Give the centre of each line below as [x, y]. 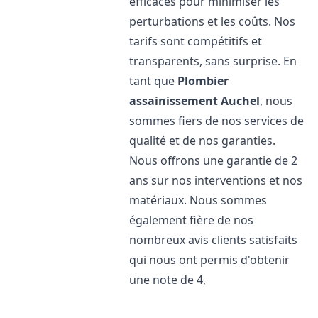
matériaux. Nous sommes [198, 200]
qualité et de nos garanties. [203, 141]
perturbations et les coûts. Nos [213, 21]
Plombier [203, 81]
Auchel [241, 101]
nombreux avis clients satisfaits [214, 240]
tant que [154, 81]
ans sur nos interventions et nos [216, 180]
